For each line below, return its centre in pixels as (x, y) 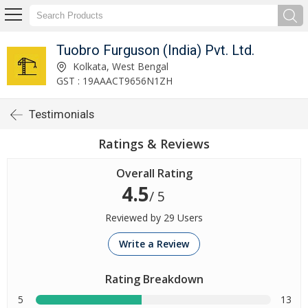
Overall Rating (154, 173)
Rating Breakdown (154, 279)
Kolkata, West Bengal (119, 66)
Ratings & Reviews (154, 144)
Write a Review (154, 244)
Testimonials (62, 114)
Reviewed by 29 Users (154, 218)
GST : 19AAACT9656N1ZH (114, 80)
